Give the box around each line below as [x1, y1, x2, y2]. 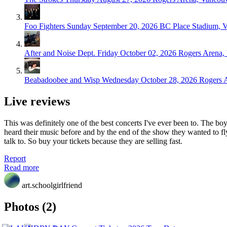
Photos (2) [4, 200, 56, 213]
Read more [4, 163, 39, 172]
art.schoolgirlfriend [22, 180, 82, 190]
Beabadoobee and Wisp [24, 75, 100, 85]
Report [4, 154, 26, 163]
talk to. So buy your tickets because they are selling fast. [4, 136, 182, 145]
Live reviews [4, 95, 70, 108]
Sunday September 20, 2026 [67, 22, 158, 31]
